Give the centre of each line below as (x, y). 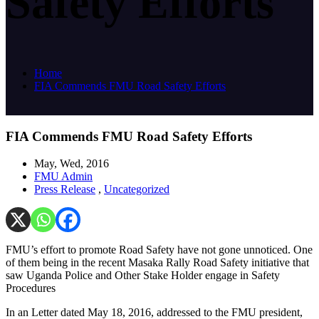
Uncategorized (137, 189)
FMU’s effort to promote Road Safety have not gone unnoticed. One (159, 250)
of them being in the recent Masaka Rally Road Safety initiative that (157, 263)
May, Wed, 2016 (72, 164)
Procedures (31, 288)
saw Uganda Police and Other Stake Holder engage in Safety (143, 276)
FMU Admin (63, 177)
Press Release (65, 189)
